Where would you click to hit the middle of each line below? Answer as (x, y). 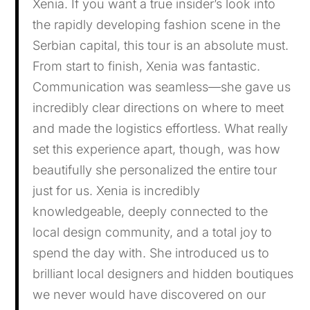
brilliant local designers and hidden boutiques (163, 273)
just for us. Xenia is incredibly (117, 190)
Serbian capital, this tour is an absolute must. (161, 45)
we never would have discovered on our (149, 294)
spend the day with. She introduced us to (151, 253)
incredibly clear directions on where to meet (158, 107)
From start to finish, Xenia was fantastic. (147, 66)
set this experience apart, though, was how (157, 149)
